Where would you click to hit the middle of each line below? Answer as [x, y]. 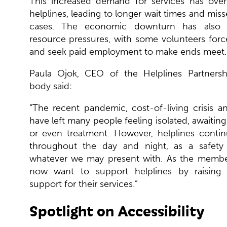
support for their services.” [83, 184]
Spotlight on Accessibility [117, 210]
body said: [50, 86]
